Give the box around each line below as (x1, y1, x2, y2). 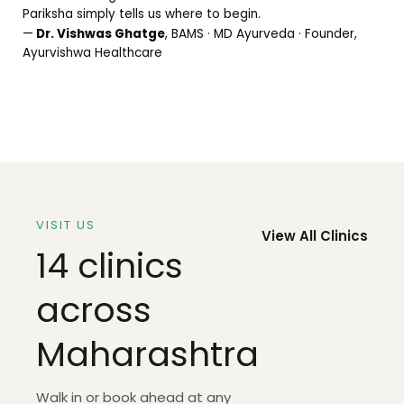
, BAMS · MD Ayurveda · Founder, (165, 25, 357, 43)
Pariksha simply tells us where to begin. (23, 5, 261, 23)
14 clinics (36, 241, 183, 289)
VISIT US (36, 216, 96, 234)
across (36, 285, 151, 334)
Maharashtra (36, 329, 259, 378)
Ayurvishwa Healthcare (23, 44, 162, 62)
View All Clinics (262, 225, 368, 245)
